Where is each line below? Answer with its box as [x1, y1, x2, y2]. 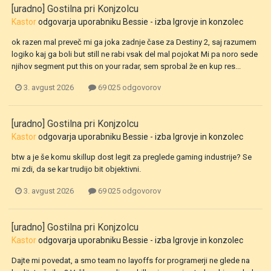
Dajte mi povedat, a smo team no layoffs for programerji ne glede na [11, 255, 250, 265]
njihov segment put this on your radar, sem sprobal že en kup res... [11, 62, 241, 71]
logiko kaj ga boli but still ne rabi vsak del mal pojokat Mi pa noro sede [11, 50, 258, 59]
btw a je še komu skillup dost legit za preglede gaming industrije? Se [11, 152, 252, 162]
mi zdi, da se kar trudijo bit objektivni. [11, 165, 141, 174]
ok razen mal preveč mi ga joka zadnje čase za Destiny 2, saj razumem [11, 38, 256, 47]
